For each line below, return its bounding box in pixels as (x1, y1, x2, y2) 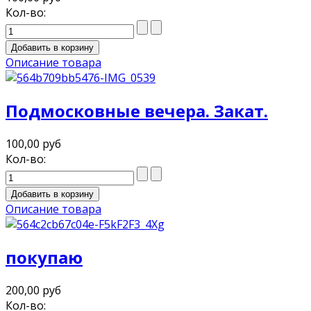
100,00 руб (6, 135, 61, 151)
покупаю (6, 245, 83, 269)
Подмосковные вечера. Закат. (6, 99, 268, 122)
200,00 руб (6, 282, 61, 298)
